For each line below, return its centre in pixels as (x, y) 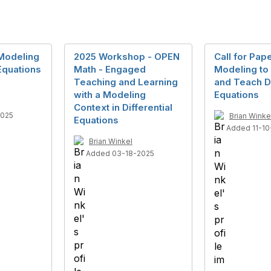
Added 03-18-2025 (120, 153)
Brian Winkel (111, 141)
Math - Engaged (110, 69)
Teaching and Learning (126, 82)
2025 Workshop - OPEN (127, 57)
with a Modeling (110, 95)
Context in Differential (123, 107)
